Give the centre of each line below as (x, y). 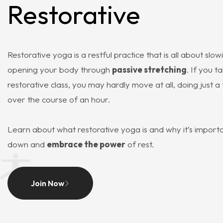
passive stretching (149, 70)
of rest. (140, 144)
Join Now (48, 183)
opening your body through (60, 70)
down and (27, 144)
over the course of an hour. (59, 100)
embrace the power (86, 144)
